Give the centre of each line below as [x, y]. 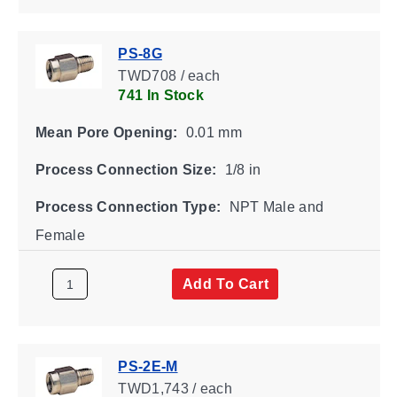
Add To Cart [225, 284]
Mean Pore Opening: [106, 132]
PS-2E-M [148, 366]
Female [60, 235]
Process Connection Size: [125, 169]
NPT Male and [274, 206]
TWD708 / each [168, 75]
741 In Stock [160, 95]
